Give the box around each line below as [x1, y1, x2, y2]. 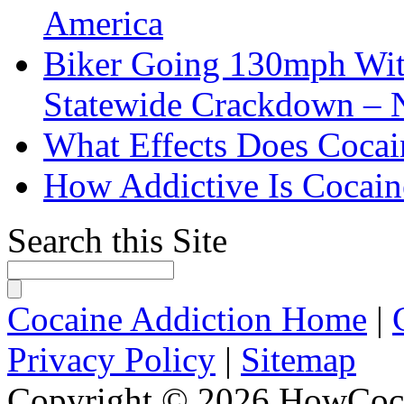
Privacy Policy [7, 339, 216, 379]
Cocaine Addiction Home [7, 298, 367, 338]
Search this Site [7, 220, 227, 260]
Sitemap [241, 339, 356, 379]
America [43, 3, 163, 42]
